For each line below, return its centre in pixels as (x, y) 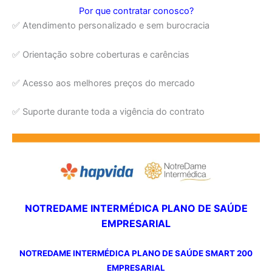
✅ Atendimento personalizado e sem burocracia (111, 26)
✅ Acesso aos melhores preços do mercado (104, 83)
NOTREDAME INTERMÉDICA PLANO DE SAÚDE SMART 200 (136, 253)
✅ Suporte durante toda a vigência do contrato (108, 112)
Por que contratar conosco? (136, 11)
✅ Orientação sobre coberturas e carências (101, 54)
